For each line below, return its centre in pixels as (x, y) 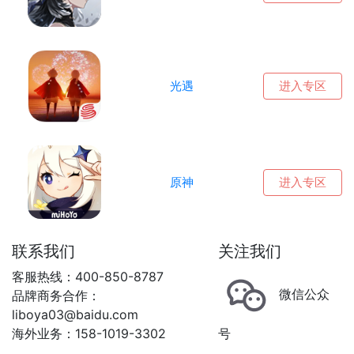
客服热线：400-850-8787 (88, 277)
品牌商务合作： (56, 296)
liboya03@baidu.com (75, 315)
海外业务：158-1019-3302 (89, 334)
